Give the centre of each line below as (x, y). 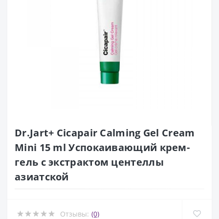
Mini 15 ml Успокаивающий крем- (102, 148)
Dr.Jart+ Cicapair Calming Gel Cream (105, 133)
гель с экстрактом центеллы (89, 162)
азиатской (42, 177)
